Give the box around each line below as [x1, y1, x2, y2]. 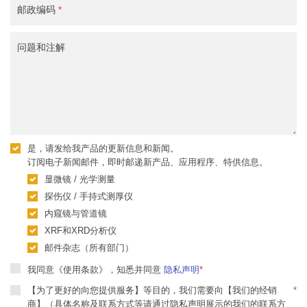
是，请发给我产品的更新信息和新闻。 [27, 143, 179, 153]
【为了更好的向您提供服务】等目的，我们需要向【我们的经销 [27, 285, 277, 295]
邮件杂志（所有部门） [45, 243, 134, 253]
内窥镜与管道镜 [45, 208, 107, 219]
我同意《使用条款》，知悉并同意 [27, 265, 164, 275]
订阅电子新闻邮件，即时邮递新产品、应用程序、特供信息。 [27, 157, 268, 167]
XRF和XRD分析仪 [45, 225, 116, 236]
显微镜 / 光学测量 [45, 174, 115, 184]
